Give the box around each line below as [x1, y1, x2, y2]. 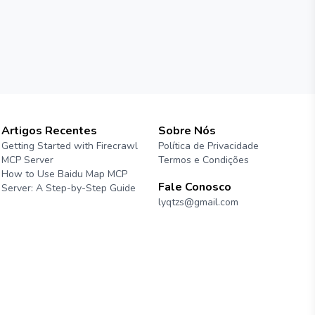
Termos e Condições [158, 153, 250, 167]
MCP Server [1, 153, 54, 167]
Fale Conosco [158, 179, 232, 195]
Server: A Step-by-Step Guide [1, 181, 136, 195]
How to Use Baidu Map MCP [1, 167, 128, 181]
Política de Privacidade [158, 139, 259, 153]
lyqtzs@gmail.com [158, 195, 239, 209]
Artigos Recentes [1, 123, 98, 139]
